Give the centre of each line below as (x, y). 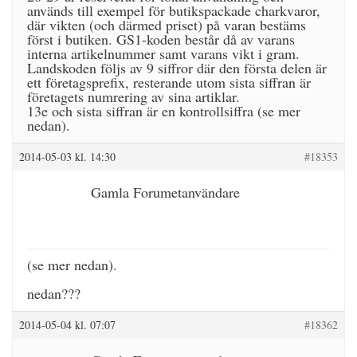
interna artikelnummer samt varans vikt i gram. (163, 53)
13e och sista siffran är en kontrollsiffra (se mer (164, 111)
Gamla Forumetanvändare (165, 192)
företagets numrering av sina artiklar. (133, 96)
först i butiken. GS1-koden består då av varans (161, 39)
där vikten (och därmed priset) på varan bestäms (167, 25)
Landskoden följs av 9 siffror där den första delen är (177, 68)
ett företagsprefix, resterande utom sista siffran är (169, 82)
